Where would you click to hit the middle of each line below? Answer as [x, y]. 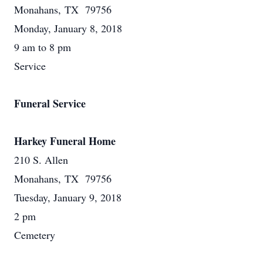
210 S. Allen [41, 160]
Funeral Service [50, 103]
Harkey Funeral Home [65, 141]
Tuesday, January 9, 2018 [68, 197]
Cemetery [35, 235]
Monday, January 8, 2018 [68, 28]
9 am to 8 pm [43, 47]
